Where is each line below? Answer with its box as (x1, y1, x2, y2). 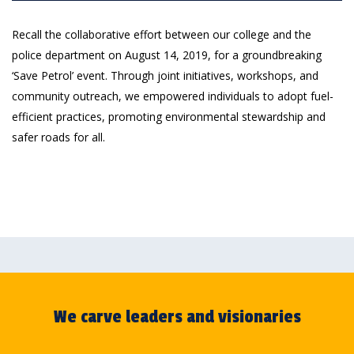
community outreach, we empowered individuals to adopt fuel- (12, 88, 333, 104)
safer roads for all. (12, 129, 105, 145)
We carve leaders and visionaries (53, 305, 301, 328)
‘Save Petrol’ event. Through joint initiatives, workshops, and (12, 67, 318, 83)
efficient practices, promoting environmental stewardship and (12, 108, 326, 124)
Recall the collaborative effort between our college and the (12, 26, 311, 42)
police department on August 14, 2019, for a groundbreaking (12, 47, 322, 62)
